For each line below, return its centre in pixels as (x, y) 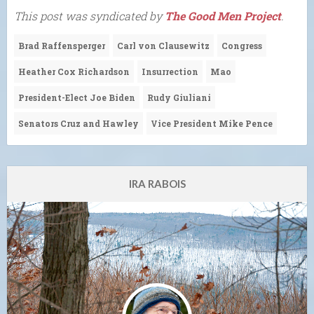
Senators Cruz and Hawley (78, 123)
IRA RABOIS (157, 184)
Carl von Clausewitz (163, 46)
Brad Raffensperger (62, 46)
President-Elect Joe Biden (77, 97)
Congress (242, 46)
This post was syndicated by (89, 16)
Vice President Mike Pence (212, 123)
